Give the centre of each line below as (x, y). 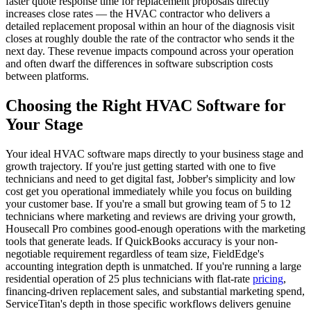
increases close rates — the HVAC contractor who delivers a (138, 14)
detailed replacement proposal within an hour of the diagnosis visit (150, 26)
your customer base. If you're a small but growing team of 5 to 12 (148, 203)
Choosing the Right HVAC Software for (146, 105)
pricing (268, 278)
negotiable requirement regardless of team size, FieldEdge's (135, 253)
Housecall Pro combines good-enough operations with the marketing (155, 228)
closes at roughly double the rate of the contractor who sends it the (150, 39)
